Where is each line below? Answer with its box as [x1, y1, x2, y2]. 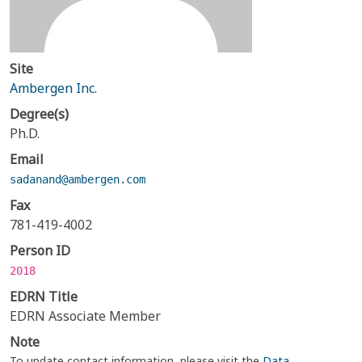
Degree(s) [10, 105, 69, 123]
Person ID [10, 242, 70, 259]
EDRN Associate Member [10, 307, 161, 325]
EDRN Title [10, 288, 78, 305]
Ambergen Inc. [10, 79, 97, 97]
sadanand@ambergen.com [10, 173, 145, 186]
